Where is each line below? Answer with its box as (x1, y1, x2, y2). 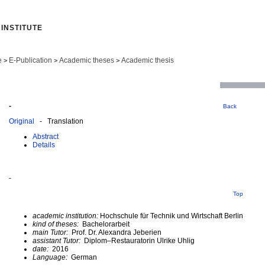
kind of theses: (33, 219, 80, 228)
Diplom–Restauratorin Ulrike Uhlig (84, 236, 195, 245)
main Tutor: (33, 228, 70, 237)
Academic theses (59, 56, 114, 64)
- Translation (34, 117, 83, 125)
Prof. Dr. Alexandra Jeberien (70, 228, 161, 237)
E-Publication (9, 56, 52, 64)
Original (9, 117, 34, 125)
